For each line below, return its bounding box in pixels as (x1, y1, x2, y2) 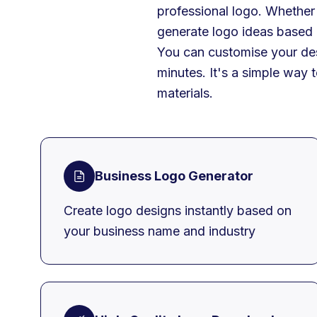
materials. (157, 85, 213, 100)
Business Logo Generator (95, 168, 253, 184)
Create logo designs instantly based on (64, 202, 292, 218)
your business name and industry (64, 223, 255, 238)
